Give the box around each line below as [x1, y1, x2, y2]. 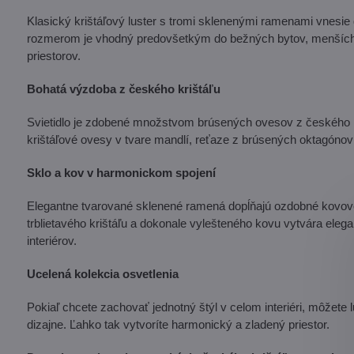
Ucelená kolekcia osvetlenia [26, 266, 179, 281]
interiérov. [26, 233, 77, 247]
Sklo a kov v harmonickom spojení [26, 165, 216, 179]
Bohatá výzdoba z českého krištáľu [26, 81, 220, 96]
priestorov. [26, 48, 81, 62]
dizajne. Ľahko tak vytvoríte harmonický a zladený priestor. [26, 317, 330, 331]
